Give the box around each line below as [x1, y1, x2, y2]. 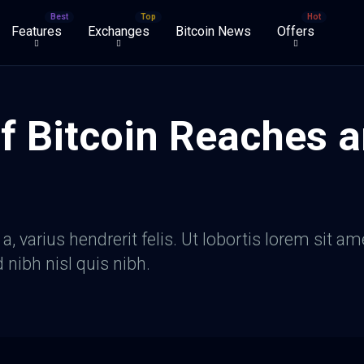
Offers [277, 24, 314, 39]
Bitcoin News [175, 24, 251, 39]
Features [11, 24, 62, 39]
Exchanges [88, 24, 149, 39]
